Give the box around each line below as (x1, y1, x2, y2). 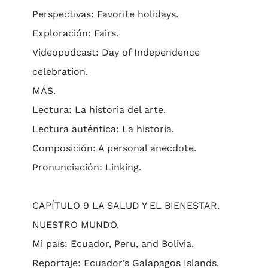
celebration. (32, 66, 88, 77)
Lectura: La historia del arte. (32, 104, 166, 115)
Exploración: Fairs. (32, 28, 118, 39)
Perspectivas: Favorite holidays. (32, 8, 178, 20)
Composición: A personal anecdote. (32, 142, 196, 154)
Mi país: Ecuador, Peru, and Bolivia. (32, 238, 194, 249)
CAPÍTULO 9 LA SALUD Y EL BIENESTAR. (32, 200, 220, 211)
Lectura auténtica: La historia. (32, 123, 174, 135)
